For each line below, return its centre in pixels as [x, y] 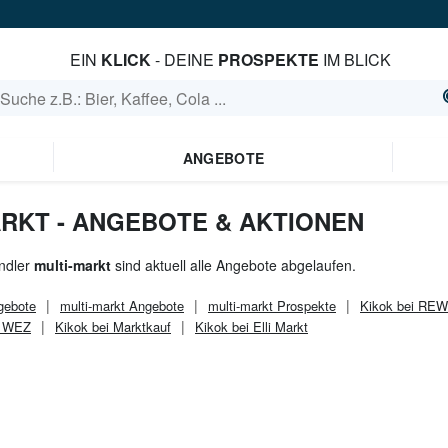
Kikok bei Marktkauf [113, 326]
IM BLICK [354, 59]
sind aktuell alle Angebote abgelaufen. [233, 265]
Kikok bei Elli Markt [251, 326]
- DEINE [184, 59]
